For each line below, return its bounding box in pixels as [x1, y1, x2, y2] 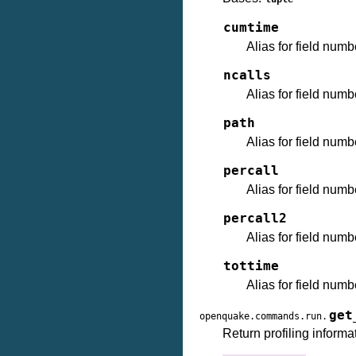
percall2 [223, 211, 287, 226]
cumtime [223, 21, 279, 35]
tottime [223, 259, 279, 273]
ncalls [223, 68, 271, 83]
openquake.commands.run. [199, 311, 327, 322]
